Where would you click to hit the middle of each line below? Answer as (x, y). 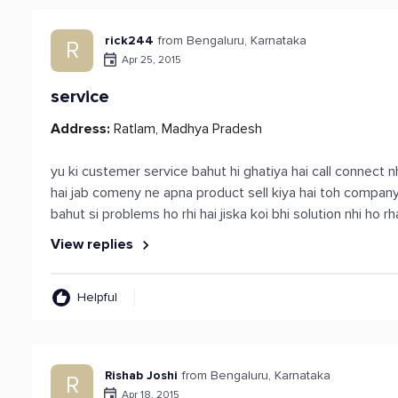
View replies (94, 244)
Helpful (98, 297)
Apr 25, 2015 (152, 60)
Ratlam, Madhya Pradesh (187, 129)
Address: (81, 129)
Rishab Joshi (142, 375)
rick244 (130, 40)
